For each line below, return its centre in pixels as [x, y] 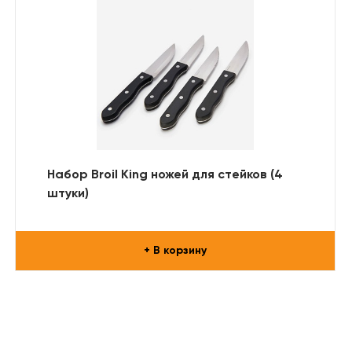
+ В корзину [175, 250]
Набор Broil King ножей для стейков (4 [165, 175]
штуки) [68, 194]
